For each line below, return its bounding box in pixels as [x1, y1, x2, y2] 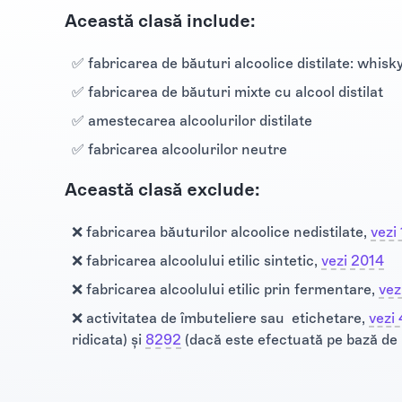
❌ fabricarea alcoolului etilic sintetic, [72, 251, 321, 269]
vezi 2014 [321, 251, 384, 269]
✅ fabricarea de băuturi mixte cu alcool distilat [72, 83, 383, 100]
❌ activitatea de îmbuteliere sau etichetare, [72, 309, 369, 327]
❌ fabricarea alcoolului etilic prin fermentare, [72, 280, 379, 298]
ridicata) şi [72, 330, 145, 348]
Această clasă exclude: [65, 178, 260, 200]
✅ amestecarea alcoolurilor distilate [72, 111, 312, 129]
